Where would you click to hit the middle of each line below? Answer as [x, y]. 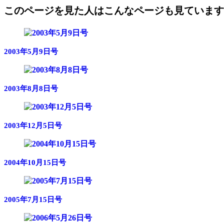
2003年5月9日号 [31, 51]
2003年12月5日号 [33, 125]
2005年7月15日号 [33, 199]
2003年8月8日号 [31, 88]
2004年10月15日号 [35, 162]
